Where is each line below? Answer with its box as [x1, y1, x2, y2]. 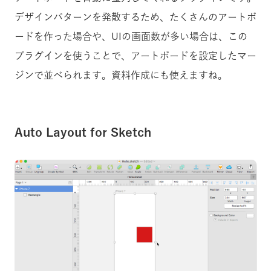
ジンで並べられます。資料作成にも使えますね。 [15, 70, 227, 80]
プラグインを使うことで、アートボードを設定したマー [15, 51, 256, 61]
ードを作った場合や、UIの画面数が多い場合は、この [15, 31, 247, 42]
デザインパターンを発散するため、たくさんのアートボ [15, 12, 256, 22]
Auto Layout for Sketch [15, 126, 151, 139]
